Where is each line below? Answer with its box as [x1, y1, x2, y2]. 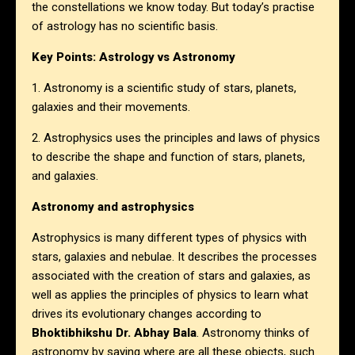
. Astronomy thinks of [197, 326, 310, 341]
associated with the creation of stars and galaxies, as [32, 269, 311, 284]
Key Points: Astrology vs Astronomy [32, 50, 235, 65]
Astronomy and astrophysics [32, 200, 194, 215]
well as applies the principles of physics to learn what [32, 288, 308, 303]
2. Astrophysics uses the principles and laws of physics [32, 131, 320, 146]
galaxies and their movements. [32, 100, 190, 115]
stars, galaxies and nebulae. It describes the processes [32, 250, 317, 265]
